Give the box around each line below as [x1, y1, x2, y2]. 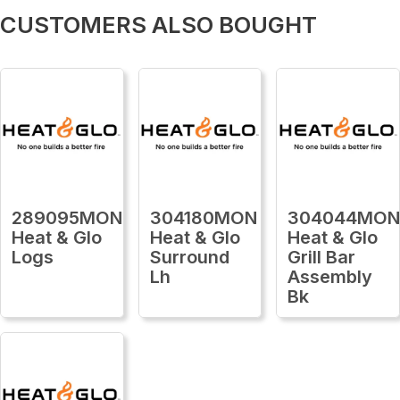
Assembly [287, 265, 373, 287]
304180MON [149, 206, 257, 229]
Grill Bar [287, 246, 356, 268]
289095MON [12, 206, 122, 229]
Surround [149, 246, 229, 268]
